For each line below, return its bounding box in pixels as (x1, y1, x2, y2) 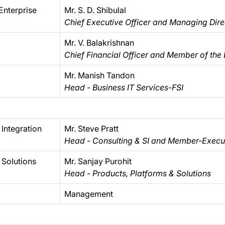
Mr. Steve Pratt (64, 124, 119, 134)
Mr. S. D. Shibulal (64, 5, 126, 15)
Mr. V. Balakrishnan (64, 38, 134, 48)
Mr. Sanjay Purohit (64, 156, 132, 166)
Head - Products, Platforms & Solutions (64, 168, 211, 178)
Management (64, 189, 113, 199)
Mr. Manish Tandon (64, 70, 135, 80)
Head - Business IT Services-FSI (64, 82, 183, 92)
